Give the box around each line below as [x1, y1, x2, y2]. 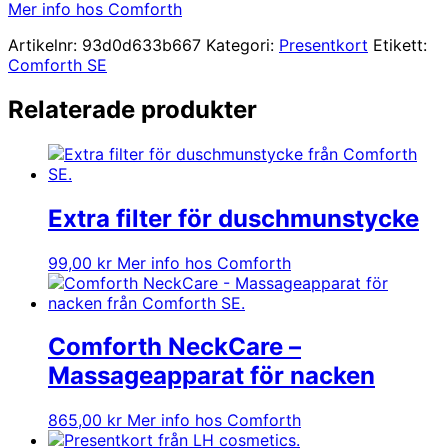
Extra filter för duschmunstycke [48, 203, 419, 233]
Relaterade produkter [8, 94, 257, 124]
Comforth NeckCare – [48, 332, 301, 362]
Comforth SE [8, 54, 107, 75]
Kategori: [206, 34, 279, 55]
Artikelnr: [8, 34, 82, 55]
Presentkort [279, 34, 368, 55]
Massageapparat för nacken [48, 361, 375, 391]
